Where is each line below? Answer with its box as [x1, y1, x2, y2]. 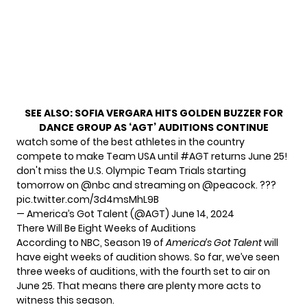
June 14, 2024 [171, 206, 234, 221]
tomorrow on [16, 177, 81, 192]
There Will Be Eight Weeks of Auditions [16, 221, 196, 235]
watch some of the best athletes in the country [16, 134, 245, 149]
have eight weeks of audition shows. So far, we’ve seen [16, 249, 280, 264]
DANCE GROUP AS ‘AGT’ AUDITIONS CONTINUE [38, 120, 269, 134]
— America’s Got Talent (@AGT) [16, 206, 171, 221]
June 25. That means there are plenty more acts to [16, 278, 261, 293]
